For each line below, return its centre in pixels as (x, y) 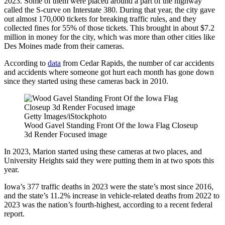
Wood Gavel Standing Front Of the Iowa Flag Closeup (111, 125)
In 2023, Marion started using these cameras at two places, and (103, 151)
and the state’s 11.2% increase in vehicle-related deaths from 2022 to (112, 195)
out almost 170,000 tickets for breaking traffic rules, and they (100, 19)
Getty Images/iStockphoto (65, 116)
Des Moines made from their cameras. (64, 46)
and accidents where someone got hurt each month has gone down (109, 72)
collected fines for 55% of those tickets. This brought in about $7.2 (109, 28)
